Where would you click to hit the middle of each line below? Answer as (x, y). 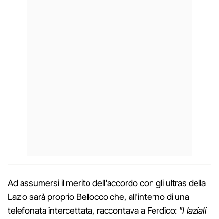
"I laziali (193, 210)
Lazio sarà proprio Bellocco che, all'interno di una (99, 197)
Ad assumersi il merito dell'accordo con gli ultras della (107, 183)
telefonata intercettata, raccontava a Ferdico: (93, 210)
